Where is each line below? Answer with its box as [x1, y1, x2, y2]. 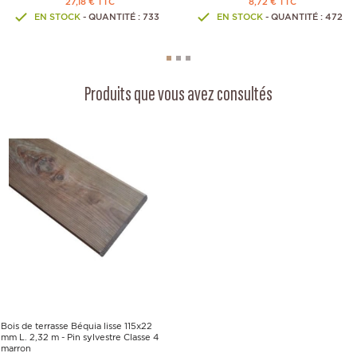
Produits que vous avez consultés [84, 85, 273, 106]
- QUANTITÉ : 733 [80, 10, 159, 22]
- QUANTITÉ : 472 [262, 10, 343, 22]
